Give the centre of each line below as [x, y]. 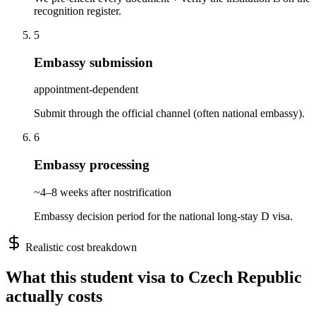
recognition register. [78, 11]
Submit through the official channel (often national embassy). [169, 114]
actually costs [54, 296]
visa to [161, 277]
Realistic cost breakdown [80, 247]
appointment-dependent [86, 90]
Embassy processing [92, 165]
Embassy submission [93, 62]
